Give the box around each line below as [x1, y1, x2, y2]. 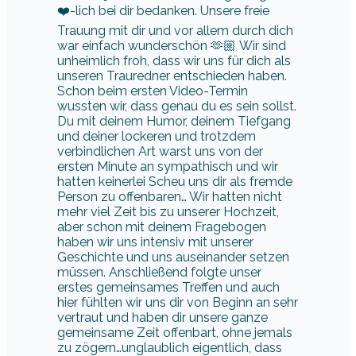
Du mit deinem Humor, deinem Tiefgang [57, 114, 291, 130]
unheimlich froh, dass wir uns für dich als [57, 53, 291, 69]
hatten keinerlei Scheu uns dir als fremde [57, 174, 292, 190]
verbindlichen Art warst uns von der [57, 144, 263, 160]
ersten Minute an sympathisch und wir [57, 159, 278, 175]
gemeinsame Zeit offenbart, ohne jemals [57, 325, 292, 341]
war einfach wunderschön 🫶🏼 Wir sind [57, 38, 286, 54]
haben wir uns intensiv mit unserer [57, 234, 253, 250]
